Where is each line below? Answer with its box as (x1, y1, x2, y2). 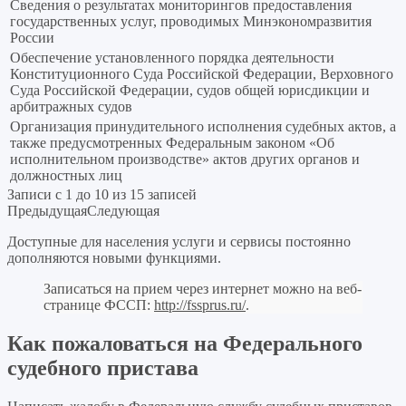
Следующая (87, 203, 159, 219)
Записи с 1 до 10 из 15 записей (7, 187, 197, 203)
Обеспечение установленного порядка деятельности (10, 50, 334, 66)
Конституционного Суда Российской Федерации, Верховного (10, 66, 393, 82)
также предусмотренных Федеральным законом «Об (10, 135, 334, 151)
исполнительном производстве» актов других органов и (10, 151, 360, 168)
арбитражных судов (10, 99, 132, 115)
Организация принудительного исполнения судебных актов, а (10, 119, 396, 135)
